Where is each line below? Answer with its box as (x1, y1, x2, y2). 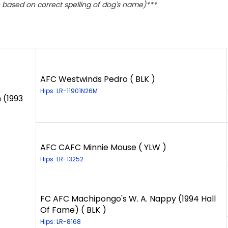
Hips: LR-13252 (40, 155, 83, 164)
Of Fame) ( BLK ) (40, 204, 106, 216)
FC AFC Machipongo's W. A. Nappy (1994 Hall (40, 193, 216, 205)
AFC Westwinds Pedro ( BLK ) (40, 73, 155, 85)
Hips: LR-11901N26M (40, 87, 98, 96)
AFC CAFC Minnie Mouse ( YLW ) (40, 141, 166, 154)
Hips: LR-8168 (40, 217, 81, 226)
